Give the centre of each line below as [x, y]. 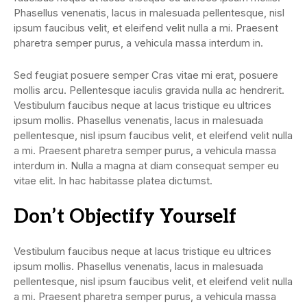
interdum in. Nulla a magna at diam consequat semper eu [146, 165]
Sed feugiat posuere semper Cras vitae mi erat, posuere [146, 75]
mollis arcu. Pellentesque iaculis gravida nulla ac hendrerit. [149, 90]
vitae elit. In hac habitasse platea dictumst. [113, 180]
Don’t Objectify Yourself [125, 217]
